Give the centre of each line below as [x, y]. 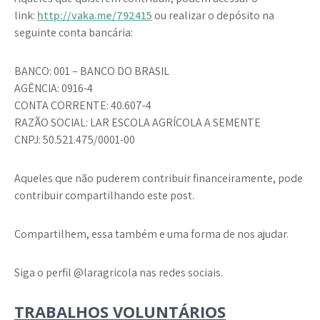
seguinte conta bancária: [74, 33]
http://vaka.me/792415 [95, 16]
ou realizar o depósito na [213, 16]
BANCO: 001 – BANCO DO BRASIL [92, 71]
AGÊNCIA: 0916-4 [54, 89]
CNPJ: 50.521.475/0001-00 [75, 140]
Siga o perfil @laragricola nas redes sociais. [119, 273]
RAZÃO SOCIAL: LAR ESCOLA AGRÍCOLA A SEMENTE [137, 123]
